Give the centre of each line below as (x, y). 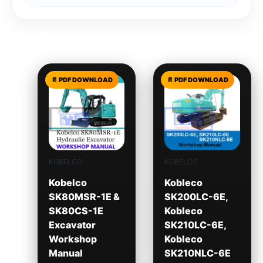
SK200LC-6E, (196, 196)
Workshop (73, 239)
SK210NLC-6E (197, 253)
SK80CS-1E (76, 210)
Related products (52, 35)
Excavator (72, 225)
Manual (65, 253)
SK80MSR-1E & (84, 196)
